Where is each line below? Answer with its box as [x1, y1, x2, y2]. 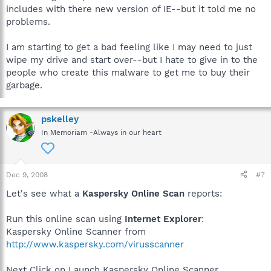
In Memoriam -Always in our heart [41, 128, 162, 137]
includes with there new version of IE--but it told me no [6, 3, 256, 15]
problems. [6, 16, 50, 27]
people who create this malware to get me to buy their [6, 67, 250, 78]
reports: [188, 188, 222, 199]
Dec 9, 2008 [6, 170, 48, 179]
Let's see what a [6, 188, 82, 199]
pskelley [41, 113, 79, 125]
